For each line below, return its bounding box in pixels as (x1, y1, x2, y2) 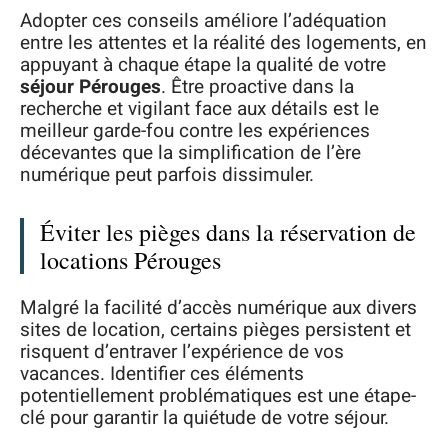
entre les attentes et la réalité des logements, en (20, 29, 427, 58)
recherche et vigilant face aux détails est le (20, 95, 379, 124)
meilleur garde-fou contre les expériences (20, 117, 370, 146)
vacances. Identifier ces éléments (20, 359, 304, 388)
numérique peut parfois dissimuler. (20, 161, 314, 190)
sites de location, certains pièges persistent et (20, 315, 411, 344)
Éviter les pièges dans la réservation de (40, 216, 416, 249)
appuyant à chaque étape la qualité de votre (20, 51, 386, 80)
